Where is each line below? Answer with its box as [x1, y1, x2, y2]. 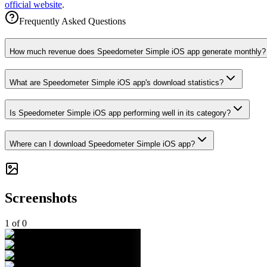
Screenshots [5, 190, 77, 206]
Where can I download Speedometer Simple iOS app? [10, 139, 195, 149]
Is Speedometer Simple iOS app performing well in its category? [10, 108, 231, 118]
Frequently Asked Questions [19, 16, 126, 27]
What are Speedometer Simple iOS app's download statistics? [10, 77, 223, 87]
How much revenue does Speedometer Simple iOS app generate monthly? [10, 47, 266, 56]
